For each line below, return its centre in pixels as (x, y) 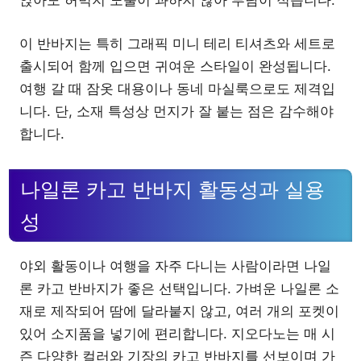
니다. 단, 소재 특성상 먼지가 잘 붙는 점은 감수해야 (176, 111)
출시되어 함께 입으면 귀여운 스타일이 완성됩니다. (175, 66)
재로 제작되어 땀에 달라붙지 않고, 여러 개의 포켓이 (179, 311)
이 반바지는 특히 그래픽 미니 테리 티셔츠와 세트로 (177, 43)
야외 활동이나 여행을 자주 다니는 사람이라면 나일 (175, 266)
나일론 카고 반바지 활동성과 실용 (172, 189)
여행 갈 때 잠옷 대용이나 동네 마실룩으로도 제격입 (177, 88)
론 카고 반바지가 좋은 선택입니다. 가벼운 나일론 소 (179, 288)
